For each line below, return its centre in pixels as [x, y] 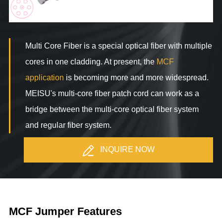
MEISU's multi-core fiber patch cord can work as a [112, 93]
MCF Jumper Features [65, 211]
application [44, 78]
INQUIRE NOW [126, 149]
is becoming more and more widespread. [136, 78]
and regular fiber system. [69, 125]
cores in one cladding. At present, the [91, 62]
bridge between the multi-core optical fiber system [112, 109]
